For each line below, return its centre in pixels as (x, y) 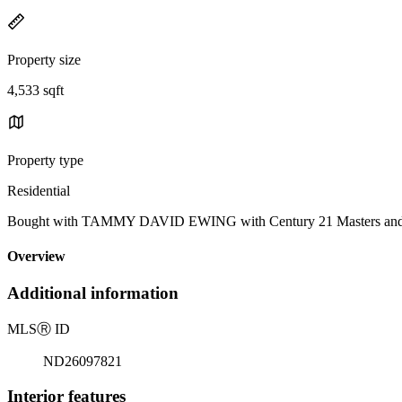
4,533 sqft (35, 90)
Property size (44, 59)
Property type (45, 160)
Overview (36, 257)
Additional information (93, 293)
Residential (39, 190)
